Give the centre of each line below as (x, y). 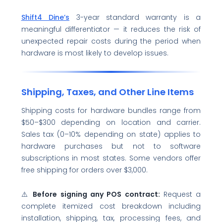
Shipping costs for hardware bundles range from (111, 111)
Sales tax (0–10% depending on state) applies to (111, 135)
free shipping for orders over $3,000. (84, 170)
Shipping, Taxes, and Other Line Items (107, 92)
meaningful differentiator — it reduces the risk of (111, 29)
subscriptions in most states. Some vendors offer (111, 158)
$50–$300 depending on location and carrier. (111, 123)
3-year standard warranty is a (135, 17)
